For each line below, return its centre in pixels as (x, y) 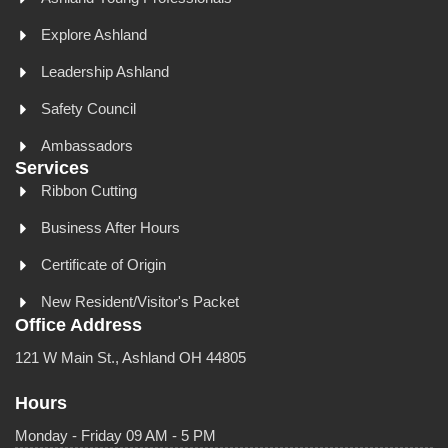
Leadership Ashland (105, 72)
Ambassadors (87, 146)
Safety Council (89, 109)
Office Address (78, 325)
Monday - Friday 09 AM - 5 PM (115, 436)
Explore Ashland (94, 35)
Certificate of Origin (104, 265)
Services (52, 168)
